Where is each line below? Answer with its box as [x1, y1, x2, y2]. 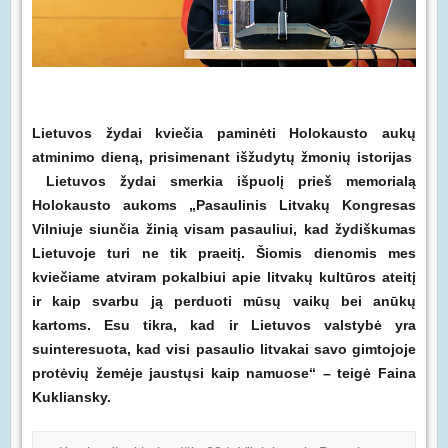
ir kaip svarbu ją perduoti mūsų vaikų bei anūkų [31, 292, 417, 309]
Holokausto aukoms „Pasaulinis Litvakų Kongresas [31, 196, 417, 213]
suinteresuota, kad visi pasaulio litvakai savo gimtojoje [31, 340, 417, 357]
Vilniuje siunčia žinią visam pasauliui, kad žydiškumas [31, 220, 417, 237]
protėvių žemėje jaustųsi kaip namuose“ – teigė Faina [31, 364, 417, 381]
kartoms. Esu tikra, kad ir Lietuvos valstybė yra [31, 316, 417, 333]
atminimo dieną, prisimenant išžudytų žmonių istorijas [31, 148, 417, 165]
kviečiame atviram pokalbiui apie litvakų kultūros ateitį [31, 268, 417, 285]
